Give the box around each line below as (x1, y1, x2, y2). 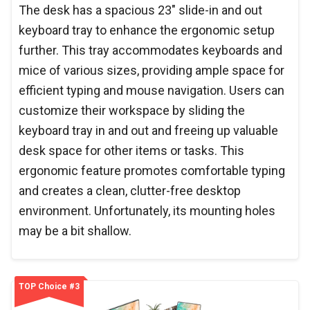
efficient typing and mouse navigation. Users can (19, 82, 284, 98)
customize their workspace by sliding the (19, 102, 245, 118)
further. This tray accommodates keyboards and (19, 42, 282, 57)
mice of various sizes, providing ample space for (19, 62, 284, 77)
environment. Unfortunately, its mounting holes (19, 203, 275, 218)
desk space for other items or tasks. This (19, 143, 244, 158)
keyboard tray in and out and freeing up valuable (19, 122, 278, 138)
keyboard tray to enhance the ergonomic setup (19, 22, 275, 37)
